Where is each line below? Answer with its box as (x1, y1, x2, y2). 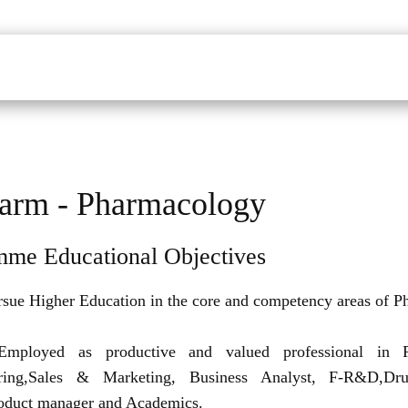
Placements (232, 59, 296, 76)
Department (97, 59, 164, 76)
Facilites (175, 59, 221, 76)
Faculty (45, 59, 87, 76)
